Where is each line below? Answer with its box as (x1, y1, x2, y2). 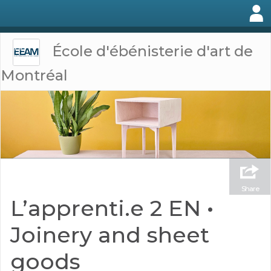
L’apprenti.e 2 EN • (10, 194, 214, 221)
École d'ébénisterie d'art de (52, 42, 253, 60)
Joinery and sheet (10, 221, 209, 248)
